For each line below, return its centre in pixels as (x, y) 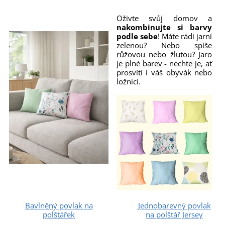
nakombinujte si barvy (164, 27)
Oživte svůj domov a (164, 18)
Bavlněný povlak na (59, 205)
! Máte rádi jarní (185, 36)
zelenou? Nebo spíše (164, 45)
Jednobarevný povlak (174, 205)
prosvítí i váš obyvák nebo (164, 72)
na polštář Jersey (174, 214)
